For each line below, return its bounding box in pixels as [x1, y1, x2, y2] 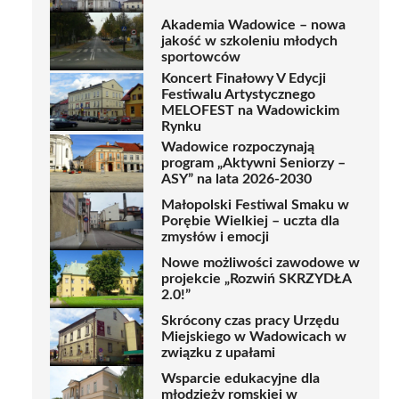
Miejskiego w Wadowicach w [161, 330, 346, 345]
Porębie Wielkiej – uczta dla [161, 214, 339, 229]
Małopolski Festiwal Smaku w [161, 198, 349, 213]
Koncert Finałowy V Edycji [161, 70, 326, 85]
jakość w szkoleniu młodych [161, 34, 338, 49]
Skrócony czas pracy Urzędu [161, 313, 339, 329]
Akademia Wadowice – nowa [161, 18, 346, 33]
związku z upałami [161, 346, 275, 361]
